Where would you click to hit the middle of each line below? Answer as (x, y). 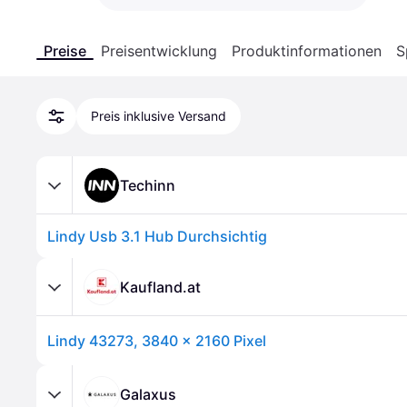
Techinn (148, 185)
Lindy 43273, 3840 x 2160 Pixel (157, 341)
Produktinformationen (307, 51)
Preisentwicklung (159, 51)
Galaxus (148, 394)
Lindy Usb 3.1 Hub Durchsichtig (157, 236)
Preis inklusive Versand (159, 116)
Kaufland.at (160, 287)
